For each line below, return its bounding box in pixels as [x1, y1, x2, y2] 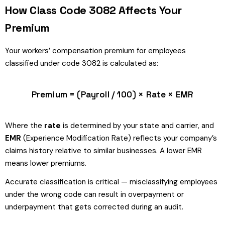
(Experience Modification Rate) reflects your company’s [21, 133, 217, 143]
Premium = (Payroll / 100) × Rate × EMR [31, 89, 194, 100]
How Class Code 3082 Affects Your [5, 3, 182, 17]
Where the [5, 121, 44, 131]
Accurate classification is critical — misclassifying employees [5, 177, 217, 187]
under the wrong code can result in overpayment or [5, 189, 184, 199]
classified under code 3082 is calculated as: [5, 58, 158, 68]
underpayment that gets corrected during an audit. [5, 202, 183, 212]
